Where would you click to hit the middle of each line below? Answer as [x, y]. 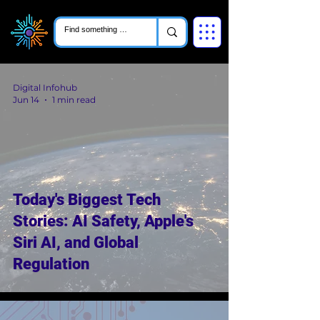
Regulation [51, 264]
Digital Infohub [45, 87]
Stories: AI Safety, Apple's [103, 221]
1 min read [74, 100]
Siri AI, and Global [76, 242]
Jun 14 [26, 100]
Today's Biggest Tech [87, 200]
